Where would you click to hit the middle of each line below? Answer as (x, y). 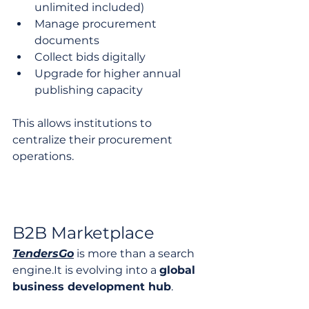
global (179, 270)
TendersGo (43, 253)
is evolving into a (111, 270)
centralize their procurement (94, 139)
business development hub (92, 286)
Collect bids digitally (90, 57)
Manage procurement (97, 23)
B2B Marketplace (83, 232)
